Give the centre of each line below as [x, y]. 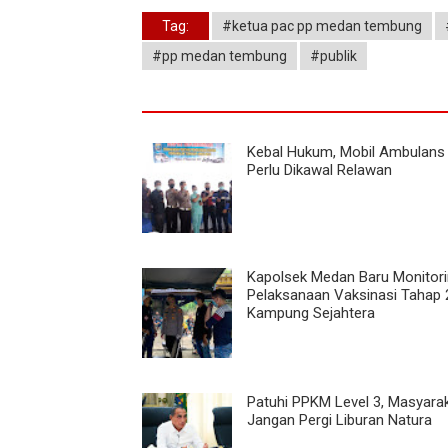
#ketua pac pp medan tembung [322, 25]
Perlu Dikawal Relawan [319, 169]
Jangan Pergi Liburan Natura [339, 419]
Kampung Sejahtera [311, 312]
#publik [333, 55]
